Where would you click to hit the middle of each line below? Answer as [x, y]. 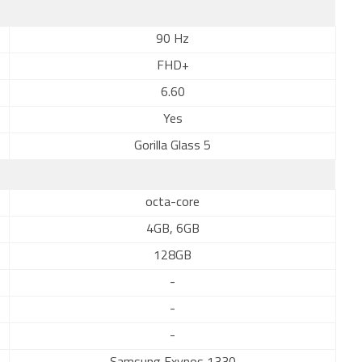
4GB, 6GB [173, 229]
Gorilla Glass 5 [173, 146]
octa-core [173, 203]
